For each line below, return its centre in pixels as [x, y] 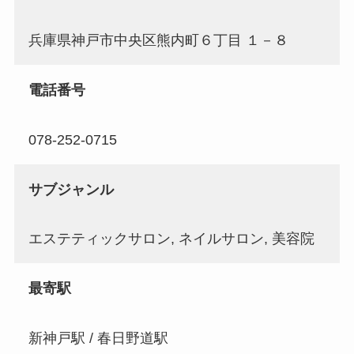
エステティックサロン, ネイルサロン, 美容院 [171, 239]
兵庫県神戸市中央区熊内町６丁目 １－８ [158, 41]
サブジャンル [71, 189]
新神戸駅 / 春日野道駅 [98, 339]
